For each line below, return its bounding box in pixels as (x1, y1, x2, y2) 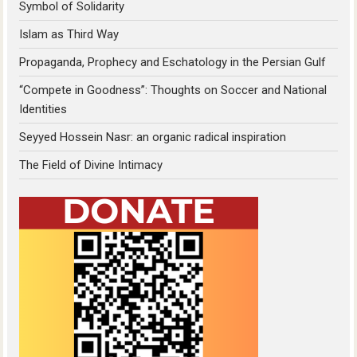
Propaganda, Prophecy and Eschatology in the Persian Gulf (19, 54, 327, 69)
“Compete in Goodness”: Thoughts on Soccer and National (19, 82, 328, 97)
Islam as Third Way (19, 26, 120, 41)
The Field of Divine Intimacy (19, 157, 163, 172)
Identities (19, 101, 68, 116)
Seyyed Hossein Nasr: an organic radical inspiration (19, 129, 287, 144)
